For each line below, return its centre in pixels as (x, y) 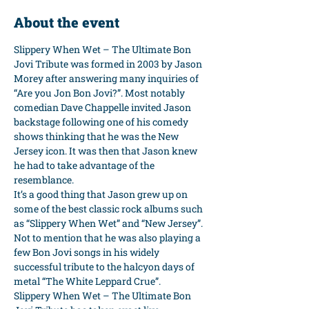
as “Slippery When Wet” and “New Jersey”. (109, 223)
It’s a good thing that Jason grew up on (102, 194)
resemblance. (44, 179)
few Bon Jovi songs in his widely (88, 252)
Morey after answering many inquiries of (107, 78)
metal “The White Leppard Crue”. (87, 281)
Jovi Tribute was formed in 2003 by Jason (109, 63)
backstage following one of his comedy (102, 121)
